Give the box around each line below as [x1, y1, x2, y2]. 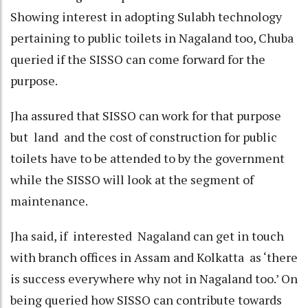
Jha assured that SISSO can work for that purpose [10, 107, 281, 124]
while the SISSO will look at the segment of [10, 170, 254, 188]
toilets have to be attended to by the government [10, 149, 285, 166]
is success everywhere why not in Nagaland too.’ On [10, 269, 298, 287]
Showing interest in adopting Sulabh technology [10, 8, 282, 25]
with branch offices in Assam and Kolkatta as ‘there [10, 248, 298, 265]
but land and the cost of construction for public [10, 128, 277, 145]
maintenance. [10, 192, 90, 209]
